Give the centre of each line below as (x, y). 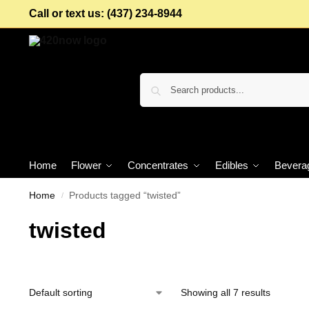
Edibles (231, 165)
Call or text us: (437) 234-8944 (105, 13)
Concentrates (158, 165)
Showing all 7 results (225, 292)
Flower (86, 165)
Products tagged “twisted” (125, 196)
